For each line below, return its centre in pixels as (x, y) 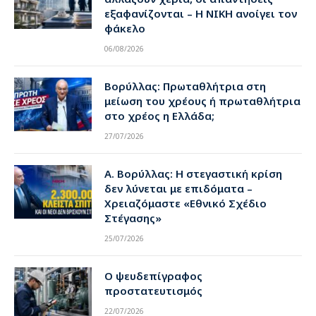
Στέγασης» (133, 218)
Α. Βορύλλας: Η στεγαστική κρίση (193, 174)
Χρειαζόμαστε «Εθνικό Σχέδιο (186, 203)
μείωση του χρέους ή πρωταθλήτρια (202, 101)
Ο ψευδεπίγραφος (153, 276)
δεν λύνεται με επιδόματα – (178, 189)
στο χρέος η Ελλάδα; (159, 116)
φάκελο (125, 29)
